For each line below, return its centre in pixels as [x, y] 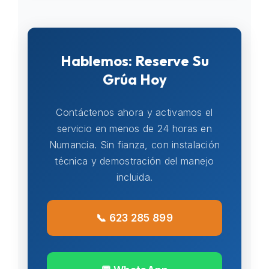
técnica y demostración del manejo [134, 161]
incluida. [134, 177]
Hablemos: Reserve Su [134, 61]
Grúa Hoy [134, 79]
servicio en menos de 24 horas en [134, 128]
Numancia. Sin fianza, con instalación [134, 145]
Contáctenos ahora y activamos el [134, 112]
